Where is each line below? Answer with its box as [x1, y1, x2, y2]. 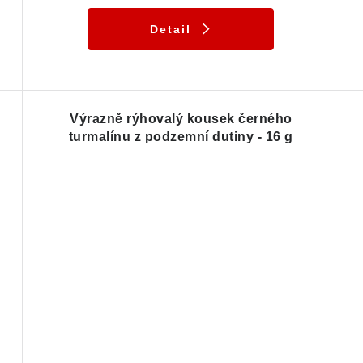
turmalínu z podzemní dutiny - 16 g [68, 130, 293, 144]
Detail [149, 23, 191, 36]
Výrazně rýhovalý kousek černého [70, 112, 293, 126]
